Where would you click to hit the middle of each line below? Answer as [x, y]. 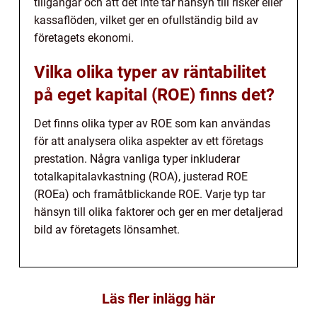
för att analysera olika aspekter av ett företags [149, 141]
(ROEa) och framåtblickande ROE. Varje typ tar [150, 194]
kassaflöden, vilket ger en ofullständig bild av [146, 20]
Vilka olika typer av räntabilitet [150, 72]
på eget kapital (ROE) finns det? [154, 94]
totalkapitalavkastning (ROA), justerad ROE [141, 176]
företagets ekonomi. [84, 38]
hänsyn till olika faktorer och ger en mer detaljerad [158, 212]
